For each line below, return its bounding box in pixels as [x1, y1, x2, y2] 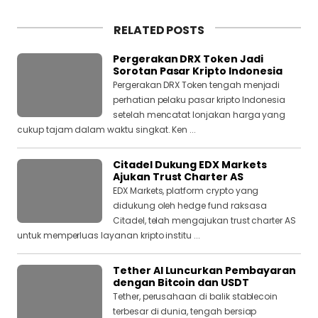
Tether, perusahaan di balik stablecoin [113, 290, 278, 303]
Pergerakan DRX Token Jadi [113, 52, 263, 67]
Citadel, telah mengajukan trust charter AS [113, 214, 296, 227]
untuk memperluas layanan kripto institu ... [17, 229, 200, 242]
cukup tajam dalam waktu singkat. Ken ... [17, 124, 197, 136]
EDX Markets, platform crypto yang [113, 185, 259, 197]
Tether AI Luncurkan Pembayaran [113, 263, 296, 278]
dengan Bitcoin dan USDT [113, 275, 249, 290]
